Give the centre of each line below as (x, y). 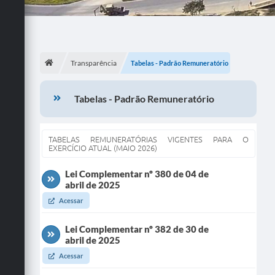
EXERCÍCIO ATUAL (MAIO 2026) (103, 148)
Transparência (94, 63)
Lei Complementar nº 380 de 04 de (137, 173)
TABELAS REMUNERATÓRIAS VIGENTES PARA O (149, 139)
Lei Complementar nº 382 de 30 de (137, 229)
